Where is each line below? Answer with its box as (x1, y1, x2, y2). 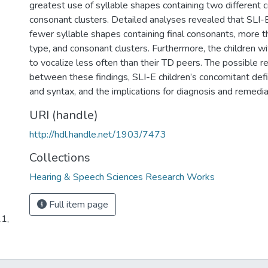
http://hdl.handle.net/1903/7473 (29, 128, 166, 141)
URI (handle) (29, 107, 98, 123)
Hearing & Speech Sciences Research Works (29, 170, 215, 184)
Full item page (47, 198, 108, 211)
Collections (29, 150, 90, 166)
